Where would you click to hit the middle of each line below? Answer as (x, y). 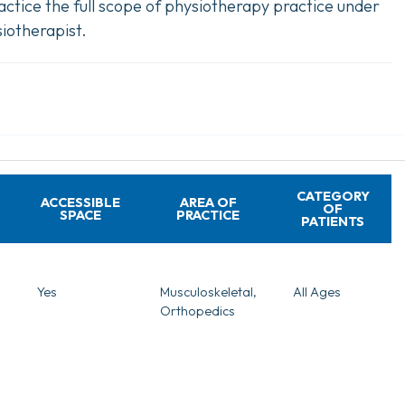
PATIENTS (333, 221)
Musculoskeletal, (208, 292)
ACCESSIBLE (80, 202)
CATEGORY (333, 196)
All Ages (316, 292)
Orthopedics (197, 311)
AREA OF (208, 202)
